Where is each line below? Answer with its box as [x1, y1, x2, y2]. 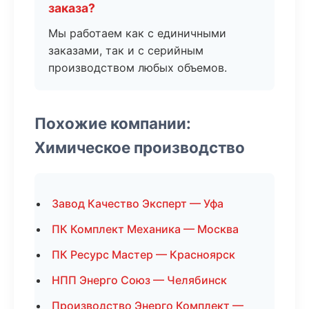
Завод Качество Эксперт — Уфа [52, 197, 223, 210]
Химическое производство [34, 138, 245, 157]
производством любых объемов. [48, 61, 227, 74]
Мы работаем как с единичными [48, 26, 226, 40]
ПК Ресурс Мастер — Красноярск [52, 248, 235, 261]
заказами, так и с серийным [48, 43, 203, 57]
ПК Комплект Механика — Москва [52, 222, 239, 236]
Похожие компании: [34, 114, 191, 132]
